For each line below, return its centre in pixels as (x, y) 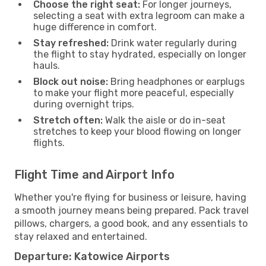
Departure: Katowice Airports (92, 256)
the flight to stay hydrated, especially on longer (140, 54)
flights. (49, 142)
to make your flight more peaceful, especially (134, 93)
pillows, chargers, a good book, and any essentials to (131, 223)
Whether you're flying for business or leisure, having (130, 197)
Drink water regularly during (173, 43)
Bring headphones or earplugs (176, 81)
